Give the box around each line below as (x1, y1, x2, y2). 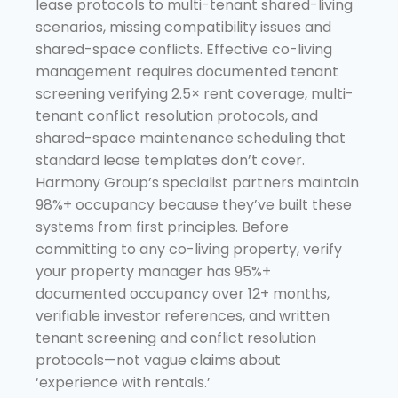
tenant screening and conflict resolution (36, 327, 316, 348)
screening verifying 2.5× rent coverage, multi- (36, 83, 354, 104)
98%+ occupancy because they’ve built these (36, 194, 352, 215)
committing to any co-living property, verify (36, 238, 342, 259)
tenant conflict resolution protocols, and (36, 105, 318, 126)
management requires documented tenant (36, 60, 338, 82)
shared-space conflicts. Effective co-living (36, 38, 332, 60)
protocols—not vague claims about (36, 349, 281, 370)
